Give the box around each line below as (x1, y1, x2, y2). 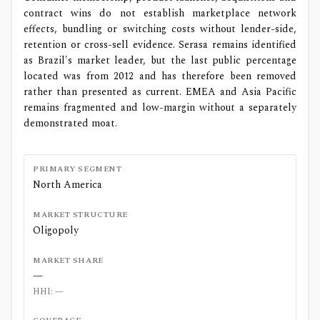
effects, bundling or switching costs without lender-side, (24, 21, 296, 36)
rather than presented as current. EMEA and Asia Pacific (24, 84, 296, 99)
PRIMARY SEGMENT (33, 163, 122, 175)
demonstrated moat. (24, 116, 117, 131)
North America (33, 177, 102, 192)
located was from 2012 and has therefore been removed (24, 69, 296, 84)
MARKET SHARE (33, 254, 104, 266)
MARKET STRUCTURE (33, 209, 128, 221)
